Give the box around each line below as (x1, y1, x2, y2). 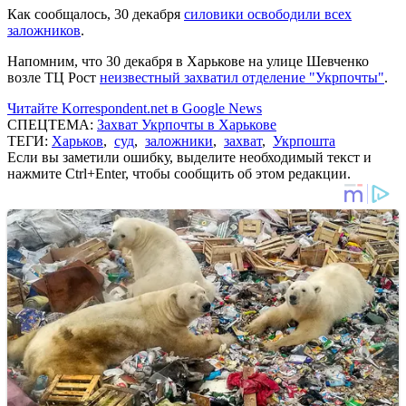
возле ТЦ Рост (7, 69, 100, 85)
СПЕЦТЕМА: (7, 116, 97, 132)
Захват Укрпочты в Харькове (97, 116, 276, 132)
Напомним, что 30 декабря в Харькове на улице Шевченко (7, 53, 369, 69)
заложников (7, 22, 81, 38)
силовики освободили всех (184, 5, 352, 22)
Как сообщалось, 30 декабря (7, 5, 184, 22)
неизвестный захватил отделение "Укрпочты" (100, 69, 384, 85)
